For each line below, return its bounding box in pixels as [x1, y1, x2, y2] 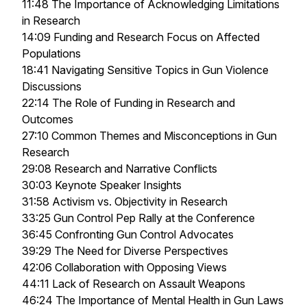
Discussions [22, 79, 82, 93]
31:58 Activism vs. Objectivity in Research [22, 195, 228, 208]
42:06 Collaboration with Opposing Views [22, 260, 227, 274]
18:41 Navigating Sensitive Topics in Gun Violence [22, 63, 269, 77]
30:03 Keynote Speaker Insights [22, 178, 182, 192]
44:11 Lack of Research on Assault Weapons [22, 277, 245, 291]
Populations [22, 47, 81, 60]
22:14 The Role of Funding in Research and [22, 96, 235, 110]
